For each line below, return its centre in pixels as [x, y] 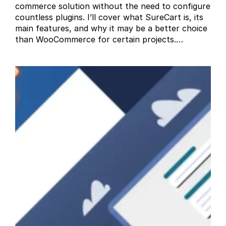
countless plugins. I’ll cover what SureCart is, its [109, 17]
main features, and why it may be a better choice [111, 29]
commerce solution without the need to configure [113, 6]
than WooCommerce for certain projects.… [99, 40]
